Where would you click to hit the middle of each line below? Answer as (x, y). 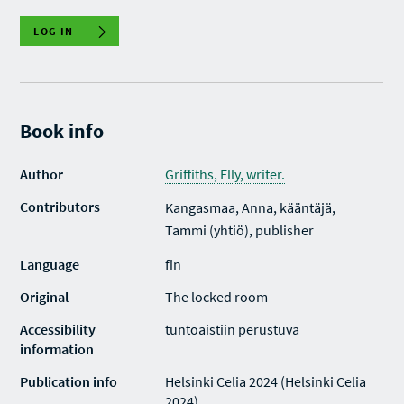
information (57, 349)
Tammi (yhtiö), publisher (240, 230)
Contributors (60, 207)
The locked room (217, 297)
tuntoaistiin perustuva (233, 329)
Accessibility (58, 329)
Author (42, 174)
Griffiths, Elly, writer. (225, 174)
